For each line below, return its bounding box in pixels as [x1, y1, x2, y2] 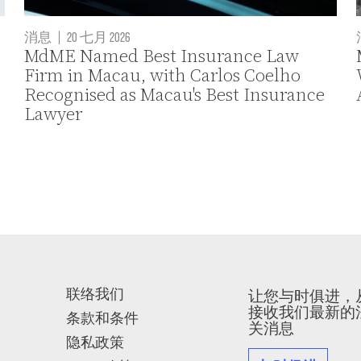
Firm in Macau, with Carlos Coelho [24, 63, 301, 89]
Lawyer [24, 102, 83, 127]
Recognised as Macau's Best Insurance [24, 82, 326, 108]
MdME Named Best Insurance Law [24, 44, 300, 69]
